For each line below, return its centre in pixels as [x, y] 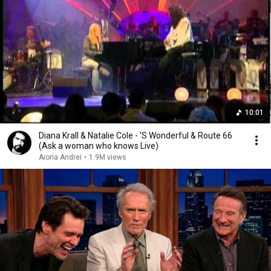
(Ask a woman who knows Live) [99, 146]
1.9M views [108, 157]
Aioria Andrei [60, 157]
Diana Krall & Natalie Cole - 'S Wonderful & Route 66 [135, 135]
